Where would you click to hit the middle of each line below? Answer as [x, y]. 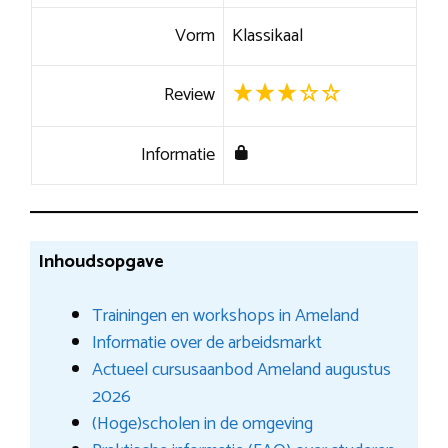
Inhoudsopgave [100, 261]
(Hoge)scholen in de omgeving [202, 423]
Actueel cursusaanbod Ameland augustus [241, 369]
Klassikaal [267, 35]
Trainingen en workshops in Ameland [225, 315]
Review [190, 94]
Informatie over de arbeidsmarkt [206, 342]
